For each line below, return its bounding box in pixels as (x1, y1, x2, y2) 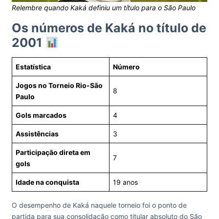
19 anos (113, 178, 138, 186)
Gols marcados (16, 111, 66, 119)
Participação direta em (16, 148, 90, 156)
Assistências (16, 130, 59, 138)
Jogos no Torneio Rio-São (16, 81, 103, 89)
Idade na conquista (16, 178, 79, 186)
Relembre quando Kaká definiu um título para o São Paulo (12, 3, 196, 12)
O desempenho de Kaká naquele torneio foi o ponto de (12, 201, 187, 209)
